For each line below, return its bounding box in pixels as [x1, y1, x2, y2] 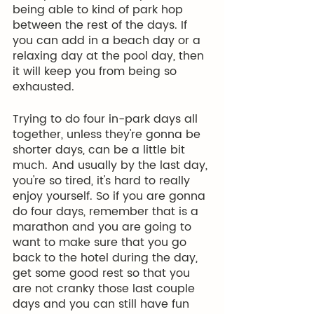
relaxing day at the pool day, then [13, 47, 207, 65]
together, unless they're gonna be [13, 125, 204, 144]
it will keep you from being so [13, 62, 180, 81]
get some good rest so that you [13, 264, 193, 282]
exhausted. [13, 78, 78, 96]
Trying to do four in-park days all [13, 110, 201, 128]
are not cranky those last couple [13, 280, 198, 298]
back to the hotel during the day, [13, 249, 201, 267]
